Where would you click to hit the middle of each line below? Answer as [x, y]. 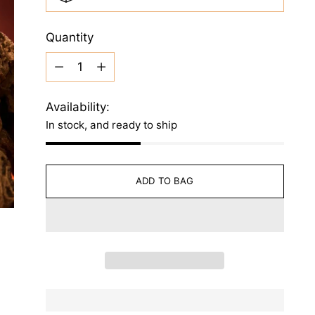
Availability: [77, 107]
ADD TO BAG [165, 181]
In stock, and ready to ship [111, 124]
